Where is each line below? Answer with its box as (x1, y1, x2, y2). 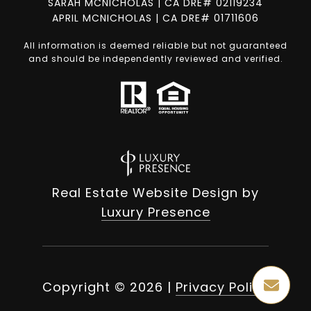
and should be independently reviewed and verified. (28, 53, 283, 65)
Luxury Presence (101, 203, 210, 221)
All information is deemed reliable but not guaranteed (24, 40, 287, 52)
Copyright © (42, 278, 126, 296)
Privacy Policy (176, 278, 269, 296)
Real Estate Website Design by (52, 184, 259, 202)
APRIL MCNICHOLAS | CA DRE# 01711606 (52, 11, 259, 26)
